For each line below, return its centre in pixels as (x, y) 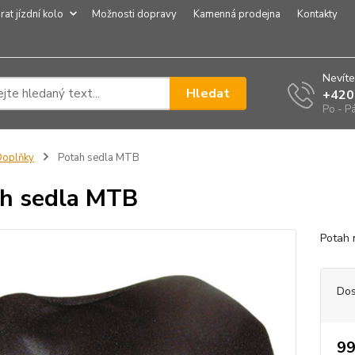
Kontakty (317, 14)
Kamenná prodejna (237, 14)
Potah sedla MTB (97, 158)
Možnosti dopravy (134, 14)
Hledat (208, 93)
